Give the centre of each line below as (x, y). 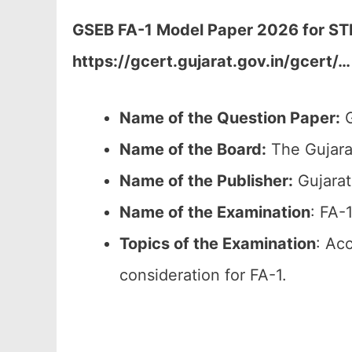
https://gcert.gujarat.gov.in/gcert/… (211, 61)
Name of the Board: (193, 149)
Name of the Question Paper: (230, 118)
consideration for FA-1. (203, 275)
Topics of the (169, 244)
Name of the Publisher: (206, 181)
